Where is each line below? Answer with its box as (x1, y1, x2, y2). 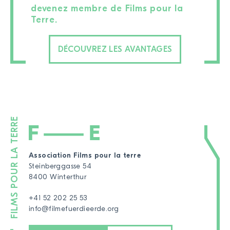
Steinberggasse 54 (29, 162, 92, 171)
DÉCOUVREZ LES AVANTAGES (57, 44, 172, 54)
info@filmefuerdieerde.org (29, 205, 119, 214)
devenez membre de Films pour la (31, 3, 184, 14)
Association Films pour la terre (29, 151, 141, 160)
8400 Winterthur (29, 173, 87, 182)
